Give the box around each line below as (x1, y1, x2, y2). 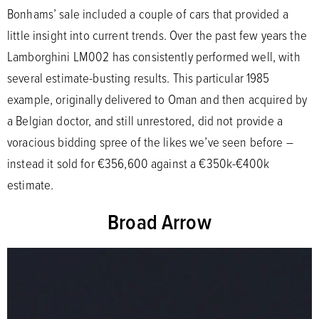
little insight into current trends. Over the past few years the (7, 25, 307, 44)
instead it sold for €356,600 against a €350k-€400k (7, 153, 270, 172)
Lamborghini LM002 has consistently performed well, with (7, 46, 300, 66)
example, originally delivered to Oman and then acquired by (7, 89, 308, 108)
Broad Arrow (108, 206, 211, 236)
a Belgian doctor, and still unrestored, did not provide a (7, 110, 283, 130)
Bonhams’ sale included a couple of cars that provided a (7, 4, 288, 23)
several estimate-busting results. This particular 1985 (7, 68, 270, 87)
